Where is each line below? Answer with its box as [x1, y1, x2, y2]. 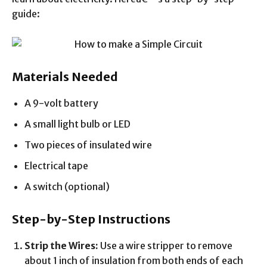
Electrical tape [24, 159, 88, 172]
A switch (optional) [24, 180, 110, 193]
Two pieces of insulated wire [24, 138, 152, 151]
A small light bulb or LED [24, 117, 131, 130]
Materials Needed [12, 69, 118, 84]
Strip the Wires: [24, 239, 98, 252]
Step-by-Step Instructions [12, 211, 170, 226]
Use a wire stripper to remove [98, 239, 232, 252]
